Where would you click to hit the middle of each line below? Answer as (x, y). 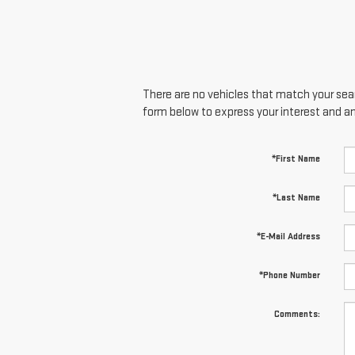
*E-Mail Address (288, 237)
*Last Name (296, 198)
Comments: (297, 315)
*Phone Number (289, 276)
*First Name (296, 159)
